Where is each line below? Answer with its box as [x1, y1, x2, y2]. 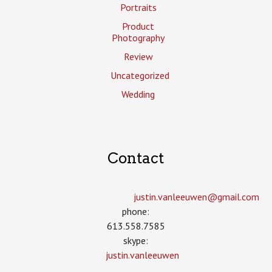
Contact [107, 149, 165, 168]
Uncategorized [110, 69, 169, 81]
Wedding [121, 87, 155, 100]
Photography [112, 31, 165, 44]
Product [122, 19, 155, 32]
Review [123, 50, 153, 63]
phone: [122, 205, 150, 217]
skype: [123, 234, 149, 246]
